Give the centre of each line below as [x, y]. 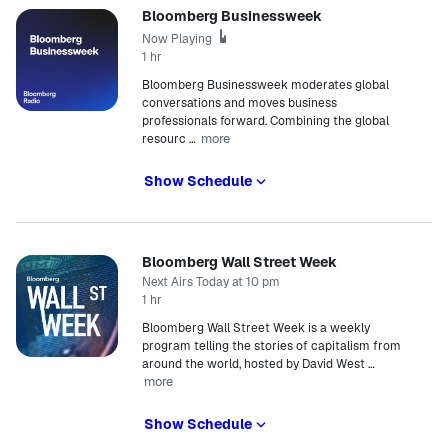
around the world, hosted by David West [253, 364]
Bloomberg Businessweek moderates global [265, 85]
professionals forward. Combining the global [265, 121]
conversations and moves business [239, 103]
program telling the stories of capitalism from [271, 346]
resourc [164, 139]
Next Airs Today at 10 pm [211, 282]
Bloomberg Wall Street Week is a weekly [256, 328]
